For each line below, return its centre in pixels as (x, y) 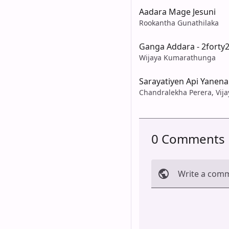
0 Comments (188, 139)
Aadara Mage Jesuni (177, 12)
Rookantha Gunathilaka (179, 22)
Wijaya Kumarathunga (177, 57)
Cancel (169, 201)
